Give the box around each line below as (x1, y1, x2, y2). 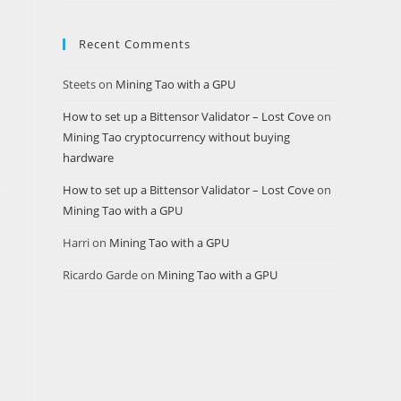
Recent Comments (79, 36, 191, 52)
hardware (63, 149, 114, 166)
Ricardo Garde (63, 267, 138, 283)
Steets (63, 76, 96, 92)
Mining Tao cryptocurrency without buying (63, 129, 290, 145)
